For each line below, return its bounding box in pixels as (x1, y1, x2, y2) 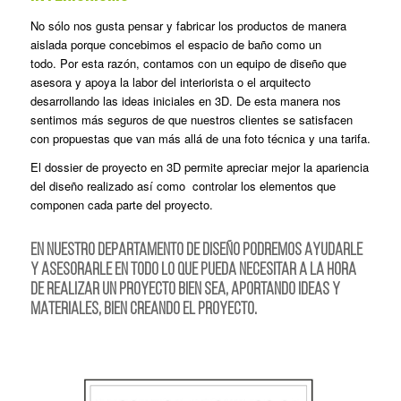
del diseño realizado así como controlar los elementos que (30, 177, 336, 195)
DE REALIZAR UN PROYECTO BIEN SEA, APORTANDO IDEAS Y (30, 281, 340, 300)
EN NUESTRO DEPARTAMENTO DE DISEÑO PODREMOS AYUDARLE (30, 242, 363, 260)
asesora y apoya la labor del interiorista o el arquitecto (30, 73, 311, 91)
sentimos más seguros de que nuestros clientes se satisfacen (30, 111, 353, 129)
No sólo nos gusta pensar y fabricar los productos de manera (30, 17, 346, 35)
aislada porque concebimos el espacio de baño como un (30, 36, 321, 54)
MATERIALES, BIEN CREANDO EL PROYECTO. (30, 301, 257, 320)
